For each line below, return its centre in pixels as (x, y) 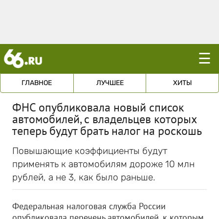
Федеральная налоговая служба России (89, 206)
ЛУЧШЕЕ (110, 83)
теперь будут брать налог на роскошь (107, 131)
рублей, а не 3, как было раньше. (84, 177)
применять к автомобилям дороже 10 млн (103, 164)
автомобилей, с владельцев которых (104, 119)
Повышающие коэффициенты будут (90, 151)
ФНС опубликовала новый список (98, 107)
